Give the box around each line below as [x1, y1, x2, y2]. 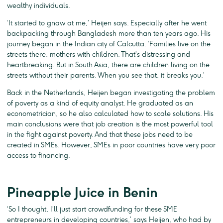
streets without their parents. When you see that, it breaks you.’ [7, 71, 205, 80]
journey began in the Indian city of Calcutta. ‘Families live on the [7, 39, 211, 48]
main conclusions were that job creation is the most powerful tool [7, 119, 213, 128]
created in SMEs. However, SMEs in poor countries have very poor [7, 140, 216, 149]
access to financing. [7, 151, 70, 160]
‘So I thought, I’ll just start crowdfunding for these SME [7, 205, 177, 214]
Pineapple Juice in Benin [7, 184, 158, 201]
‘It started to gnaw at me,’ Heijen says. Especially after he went [7, 18, 207, 27]
